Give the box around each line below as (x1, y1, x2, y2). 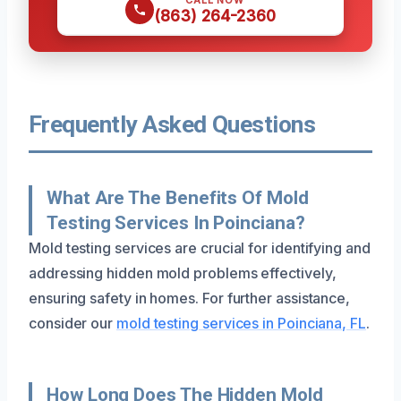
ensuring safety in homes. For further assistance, (29, 288, 351, 307)
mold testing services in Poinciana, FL (115, 313, 366, 332)
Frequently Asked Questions (29, 110, 316, 138)
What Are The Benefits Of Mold (47, 186, 309, 209)
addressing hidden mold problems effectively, (29, 263, 337, 282)
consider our (29, 313, 116, 332)
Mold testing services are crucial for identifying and (29, 238, 371, 257)
